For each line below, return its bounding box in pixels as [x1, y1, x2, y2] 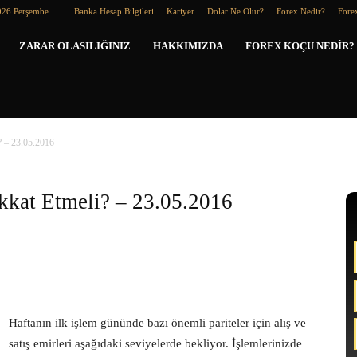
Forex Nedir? [277, 6, 325, 16]
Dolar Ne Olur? [207, 6, 264, 16]
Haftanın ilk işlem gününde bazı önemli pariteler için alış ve [9, 316, 306, 329]
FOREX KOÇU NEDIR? [245, 40, 355, 52]
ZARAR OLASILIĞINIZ [19, 40, 131, 52]
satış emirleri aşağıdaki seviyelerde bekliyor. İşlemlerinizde [9, 337, 302, 350]
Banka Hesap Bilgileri [74, 6, 154, 16]
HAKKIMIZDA [153, 40, 223, 52]
